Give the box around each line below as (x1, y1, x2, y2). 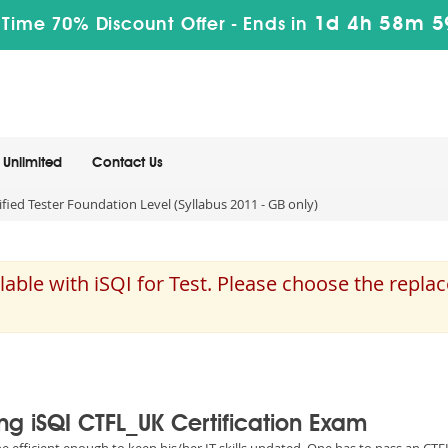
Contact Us (92, 156, 163, 170)
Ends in (237, 16, 314, 34)
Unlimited (3, 156, 62, 170)
